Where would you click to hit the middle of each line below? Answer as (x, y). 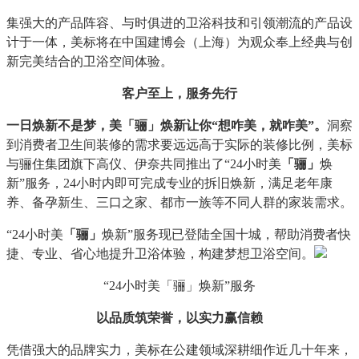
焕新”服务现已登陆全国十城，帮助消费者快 (226, 234)
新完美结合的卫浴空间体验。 (90, 61)
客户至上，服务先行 (179, 93)
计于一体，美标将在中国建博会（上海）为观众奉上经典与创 (179, 42)
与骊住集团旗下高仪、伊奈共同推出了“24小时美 (144, 164)
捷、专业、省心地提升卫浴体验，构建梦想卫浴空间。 (160, 254)
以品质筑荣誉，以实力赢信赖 (179, 318)
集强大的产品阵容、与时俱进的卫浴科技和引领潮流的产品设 (179, 23)
